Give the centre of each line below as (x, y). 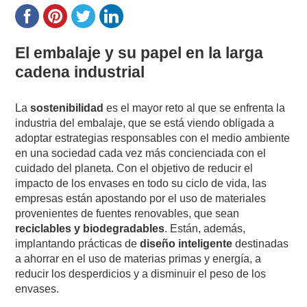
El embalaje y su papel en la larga (139, 52)
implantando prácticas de (78, 243)
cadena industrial (80, 72)
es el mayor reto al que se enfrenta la (195, 108)
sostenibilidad (67, 108)
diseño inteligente (186, 243)
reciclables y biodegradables (90, 228)
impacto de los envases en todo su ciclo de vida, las (141, 183)
